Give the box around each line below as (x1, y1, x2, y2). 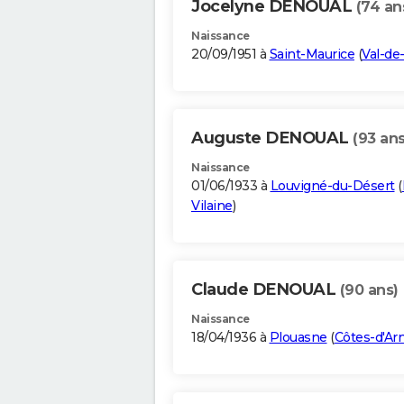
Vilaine (191, 197, 233, 215)
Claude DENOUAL (191, 280, 340, 300)
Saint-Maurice (269, 46, 354, 63)
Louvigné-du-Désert (270, 178, 395, 195)
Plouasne (269, 329, 327, 346)
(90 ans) (339, 281, 399, 299)
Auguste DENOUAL (191, 128, 353, 149)
